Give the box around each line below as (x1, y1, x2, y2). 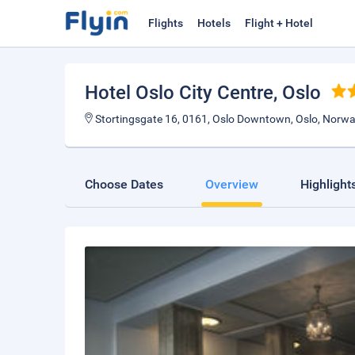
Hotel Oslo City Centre (85, 82, 273, 104)
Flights (148, 17, 183, 29)
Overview (205, 177, 258, 192)
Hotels (197, 17, 231, 29)
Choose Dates (85, 177, 163, 192)
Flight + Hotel (245, 17, 313, 29)
